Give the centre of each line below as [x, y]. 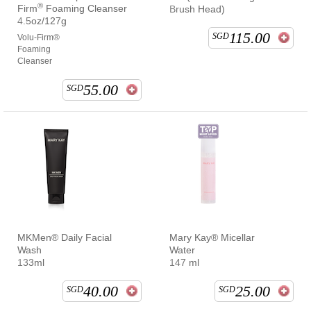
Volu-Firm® [39, 37]
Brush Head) [197, 9]
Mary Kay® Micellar [212, 237]
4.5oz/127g [42, 20]
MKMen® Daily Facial [65, 237]
